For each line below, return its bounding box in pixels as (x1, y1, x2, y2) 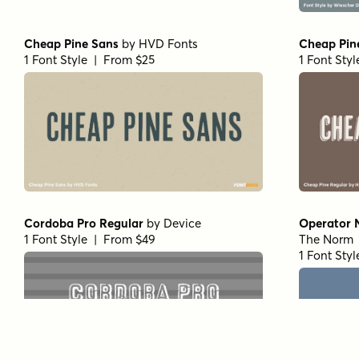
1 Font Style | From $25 (24, 52, 155, 68)
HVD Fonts (139, 36, 198, 52)
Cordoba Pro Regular (24, 216, 143, 232)
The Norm (299, 232, 353, 248)
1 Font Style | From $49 (24, 232, 155, 248)
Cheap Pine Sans (24, 36, 119, 52)
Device (163, 216, 201, 232)
